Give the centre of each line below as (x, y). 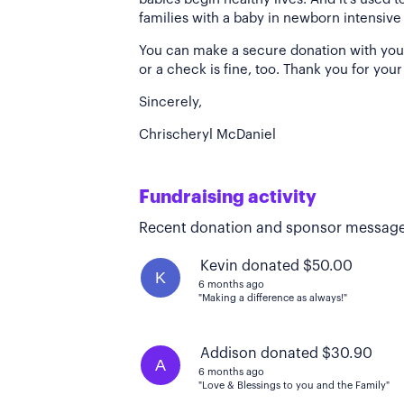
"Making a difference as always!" (273, 298)
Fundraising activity (228, 197)
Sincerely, (170, 102)
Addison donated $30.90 (286, 353)
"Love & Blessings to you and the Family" (294, 386)
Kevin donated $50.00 (276, 266)
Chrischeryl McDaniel (207, 135)
